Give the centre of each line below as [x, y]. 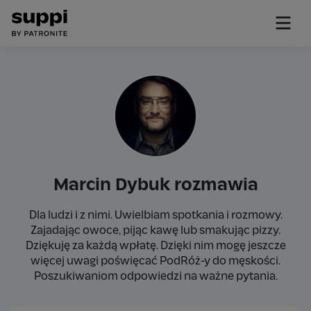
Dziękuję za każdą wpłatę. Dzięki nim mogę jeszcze [155, 246]
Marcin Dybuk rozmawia [155, 185]
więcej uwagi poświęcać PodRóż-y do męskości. [155, 261]
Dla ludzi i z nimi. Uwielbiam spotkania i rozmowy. [155, 215]
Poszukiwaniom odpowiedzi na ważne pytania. [155, 276]
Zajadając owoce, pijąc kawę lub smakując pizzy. [155, 230]
